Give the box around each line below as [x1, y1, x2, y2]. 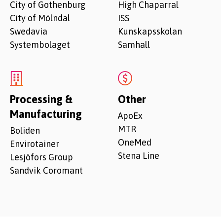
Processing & [10, 93, 73, 106]
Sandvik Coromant [10, 165, 83, 176]
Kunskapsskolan [118, 26, 182, 37]
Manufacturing [10, 108, 82, 120]
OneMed [118, 137, 151, 147]
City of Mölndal [10, 13, 70, 23]
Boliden [10, 125, 40, 136]
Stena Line [118, 150, 159, 161]
